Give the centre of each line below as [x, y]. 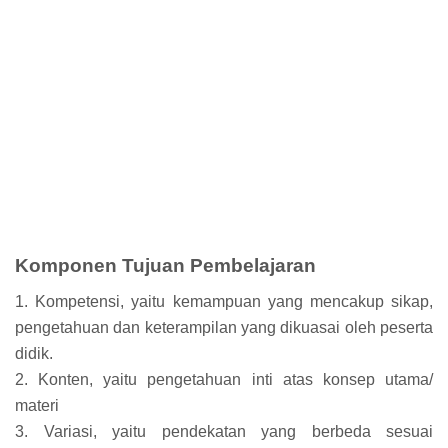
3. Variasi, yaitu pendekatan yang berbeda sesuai [224, 431]
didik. [34, 353]
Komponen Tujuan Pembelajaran [165, 266]
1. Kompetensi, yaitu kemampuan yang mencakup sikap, [224, 301]
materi [37, 405]
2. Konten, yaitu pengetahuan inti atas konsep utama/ [224, 379]
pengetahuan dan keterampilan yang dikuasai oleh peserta [224, 327]
